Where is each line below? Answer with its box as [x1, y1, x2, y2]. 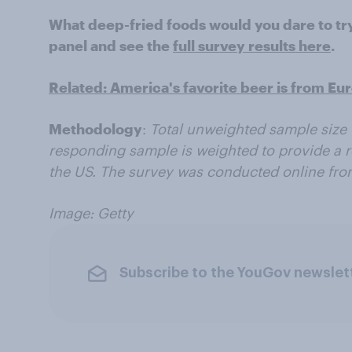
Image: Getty [49, 203, 134, 222]
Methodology [49, 119, 142, 137]
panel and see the [49, 36, 173, 54]
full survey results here [173, 36, 331, 54]
